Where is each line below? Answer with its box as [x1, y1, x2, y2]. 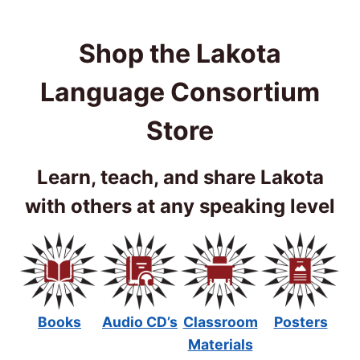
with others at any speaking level [25, 194, 335, 218]
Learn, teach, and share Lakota [36, 165, 324, 189]
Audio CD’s [102, 313, 178, 330]
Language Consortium [40, 76, 320, 108]
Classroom [182, 313, 258, 330]
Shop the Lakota [79, 37, 281, 69]
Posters [273, 313, 328, 330]
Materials [187, 335, 253, 353]
